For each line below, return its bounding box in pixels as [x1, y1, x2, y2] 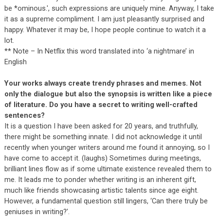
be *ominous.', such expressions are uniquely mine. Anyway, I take [4, 3, 214, 13]
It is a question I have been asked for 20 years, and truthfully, [4, 121, 198, 130]
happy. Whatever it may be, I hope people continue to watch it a [4, 25, 206, 34]
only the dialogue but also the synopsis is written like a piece [4, 89, 212, 98]
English [4, 57, 29, 66]
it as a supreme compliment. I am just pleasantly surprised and [4, 14, 204, 23]
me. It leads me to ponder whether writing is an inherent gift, [4, 175, 196, 184]
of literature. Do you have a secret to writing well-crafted [4, 100, 198, 109]
